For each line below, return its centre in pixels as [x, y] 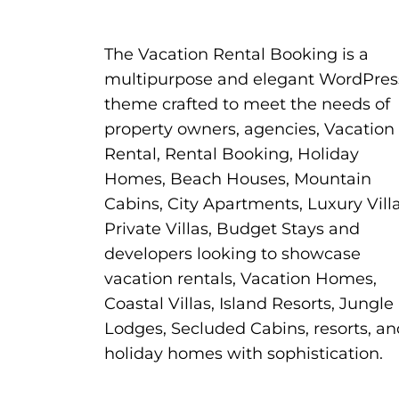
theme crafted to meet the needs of [247, 104]
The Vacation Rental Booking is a [236, 54]
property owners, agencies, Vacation [249, 129]
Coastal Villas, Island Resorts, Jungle [249, 304]
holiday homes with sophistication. [244, 354]
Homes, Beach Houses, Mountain [238, 179]
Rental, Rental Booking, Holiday [232, 154]
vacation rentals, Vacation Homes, [240, 279]
